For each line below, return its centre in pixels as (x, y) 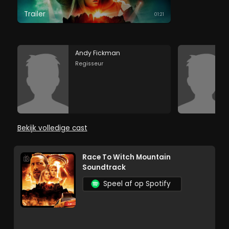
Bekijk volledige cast (52, 128)
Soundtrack (104, 168)
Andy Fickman (97, 53)
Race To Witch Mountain (127, 157)
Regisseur (89, 63)
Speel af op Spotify (137, 184)
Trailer (35, 14)
